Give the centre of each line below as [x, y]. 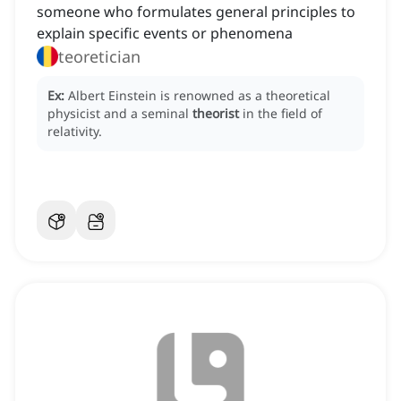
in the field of [282, 114]
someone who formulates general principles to [196, 12]
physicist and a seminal [120, 114]
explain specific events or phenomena [165, 34]
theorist [216, 114]
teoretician [99, 57]
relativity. [75, 132]
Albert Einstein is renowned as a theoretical [199, 96]
